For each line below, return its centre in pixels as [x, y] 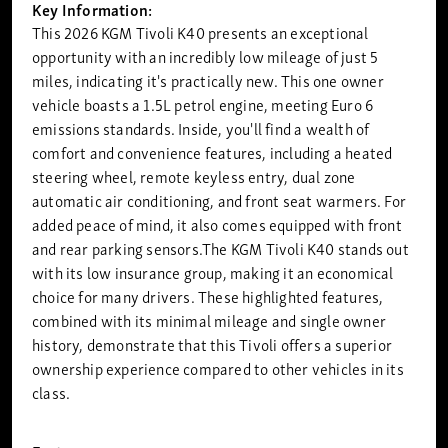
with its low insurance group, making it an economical [213, 272]
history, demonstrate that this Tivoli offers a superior [212, 344]
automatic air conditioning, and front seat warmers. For [219, 200]
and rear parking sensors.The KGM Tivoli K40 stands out [220, 248]
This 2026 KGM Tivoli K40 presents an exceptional [200, 32]
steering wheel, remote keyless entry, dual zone [194, 176]
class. [51, 392]
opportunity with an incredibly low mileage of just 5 [205, 56]
